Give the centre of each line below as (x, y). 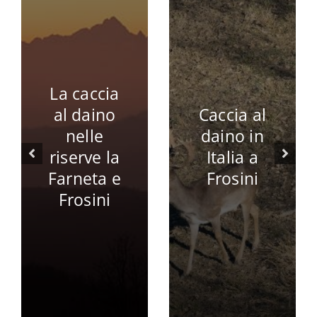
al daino (85, 115)
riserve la (85, 157)
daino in (232, 136)
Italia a (232, 157)
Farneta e (85, 179)
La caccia (85, 94)
